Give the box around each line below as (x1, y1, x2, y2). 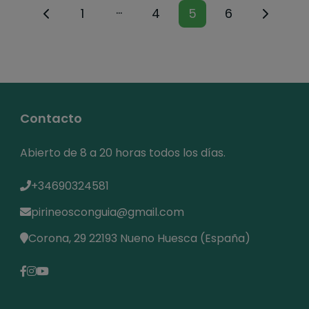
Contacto (20, 109, 82, 127)
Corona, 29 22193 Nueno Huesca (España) (28, 230, 250, 246)
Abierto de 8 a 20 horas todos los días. (20, 144, 226, 161)
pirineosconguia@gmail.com (31, 203, 184, 220)
